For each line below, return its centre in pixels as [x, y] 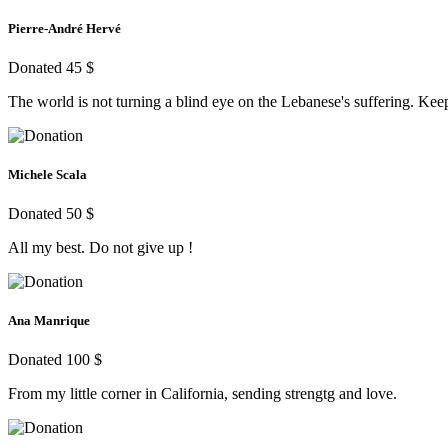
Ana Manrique [49, 321]
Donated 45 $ [51, 67]
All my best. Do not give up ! [100, 248]
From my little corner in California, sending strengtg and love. [202, 394]
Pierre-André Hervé [64, 28]
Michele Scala [47, 174]
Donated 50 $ [51, 214]
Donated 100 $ [55, 360]
